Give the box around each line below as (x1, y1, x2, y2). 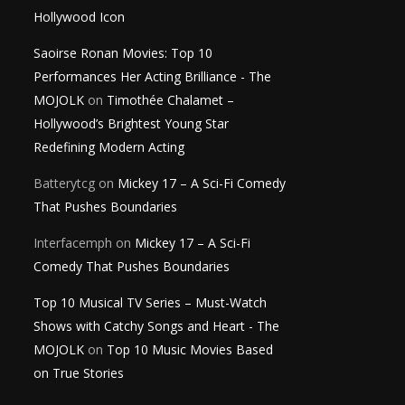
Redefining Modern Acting (33, 137, 184, 155)
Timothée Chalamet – (107, 90, 234, 108)
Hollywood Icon (33, 7, 125, 25)
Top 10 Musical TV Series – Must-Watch (33, 293, 267, 311)
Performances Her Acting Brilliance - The (33, 67, 271, 85)
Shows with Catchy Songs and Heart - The (33, 316, 279, 334)
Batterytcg (33, 174, 95, 192)
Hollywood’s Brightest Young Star (33, 114, 229, 132)
